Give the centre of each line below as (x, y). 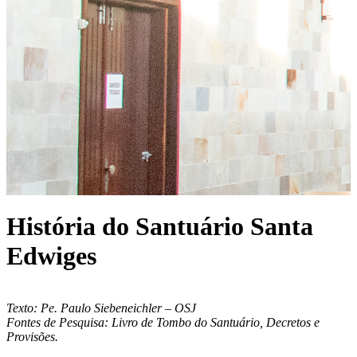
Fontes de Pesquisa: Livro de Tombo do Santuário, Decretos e (163, 322)
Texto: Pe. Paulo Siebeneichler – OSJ (101, 308)
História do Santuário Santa (160, 227)
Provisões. (32, 336)
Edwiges (51, 256)
